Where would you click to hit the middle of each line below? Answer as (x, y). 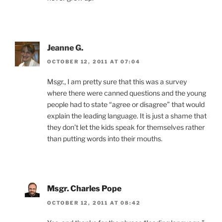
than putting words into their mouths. (105, 139)
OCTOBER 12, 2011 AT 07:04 (94, 62)
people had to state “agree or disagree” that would (126, 105)
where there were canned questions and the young (127, 93)
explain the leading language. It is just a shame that (127, 116)
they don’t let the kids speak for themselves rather (126, 127)
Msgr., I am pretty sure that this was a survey (117, 82)
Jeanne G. (65, 48)
